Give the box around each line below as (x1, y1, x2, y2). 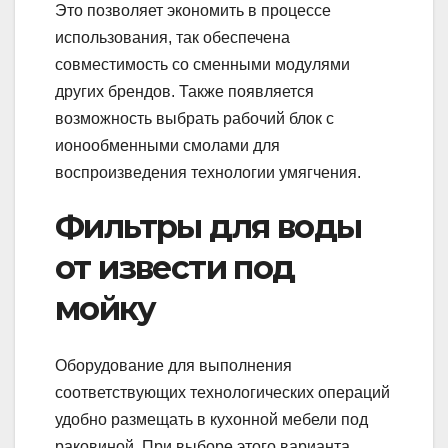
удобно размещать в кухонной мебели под (55, 410, 368, 428)
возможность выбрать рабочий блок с (55, 110, 334, 128)
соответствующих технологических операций (55, 383, 390, 401)
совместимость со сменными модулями (55, 56, 350, 74)
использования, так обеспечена (55, 29, 290, 47)
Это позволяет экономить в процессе (55, 2, 331, 20)
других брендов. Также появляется (55, 83, 314, 101)
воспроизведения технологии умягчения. (55, 164, 361, 182)
